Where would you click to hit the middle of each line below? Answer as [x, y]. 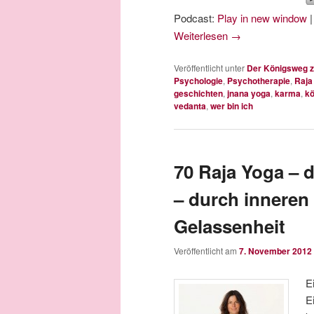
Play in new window [262, 18]
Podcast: [196, 18]
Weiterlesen [202, 36]
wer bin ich [232, 105]
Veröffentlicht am [206, 251]
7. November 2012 [275, 251]
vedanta [190, 105]
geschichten [198, 93]
